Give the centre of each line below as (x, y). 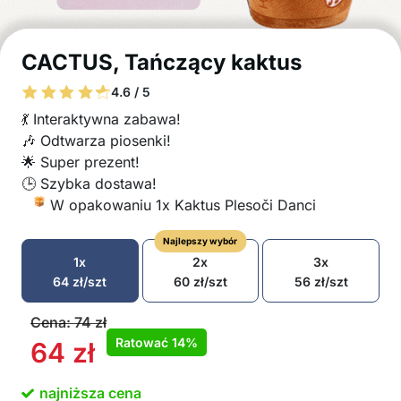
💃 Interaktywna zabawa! (101, 119)
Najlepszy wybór (200, 241)
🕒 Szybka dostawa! (89, 183)
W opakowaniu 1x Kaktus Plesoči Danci (183, 205)
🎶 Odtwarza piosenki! (96, 141)
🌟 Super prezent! (81, 162)
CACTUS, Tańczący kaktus (162, 62)
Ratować (144, 342)
